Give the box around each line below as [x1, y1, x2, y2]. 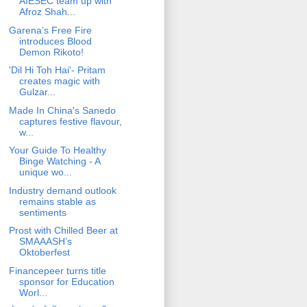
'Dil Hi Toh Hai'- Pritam [8, 64, 106, 76]
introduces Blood [19, 35, 92, 47]
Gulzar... [19, 86, 56, 98]
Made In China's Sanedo [8, 104, 116, 116]
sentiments [19, 206, 66, 218]
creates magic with [19, 75, 100, 87]
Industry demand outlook [8, 184, 116, 196]
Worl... [19, 286, 47, 298]
